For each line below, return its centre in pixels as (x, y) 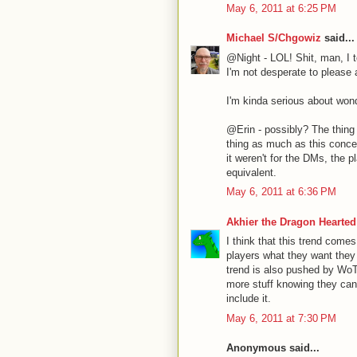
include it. (249, 298)
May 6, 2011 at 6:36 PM (281, 192)
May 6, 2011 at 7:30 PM (281, 318)
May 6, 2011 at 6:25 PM (281, 8)
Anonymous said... (273, 348)
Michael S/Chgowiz (274, 38)
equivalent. (251, 172)
